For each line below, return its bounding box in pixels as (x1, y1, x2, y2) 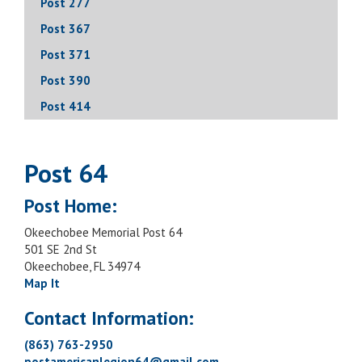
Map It (24, 275, 60, 291)
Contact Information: (24, 305, 194, 330)
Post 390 (40, 72, 90, 88)
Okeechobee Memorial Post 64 (24, 224, 182, 240)
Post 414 (40, 98, 90, 114)
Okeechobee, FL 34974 (24, 258, 140, 274)
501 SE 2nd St (24, 241, 97, 257)
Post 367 (40, 20, 90, 36)
